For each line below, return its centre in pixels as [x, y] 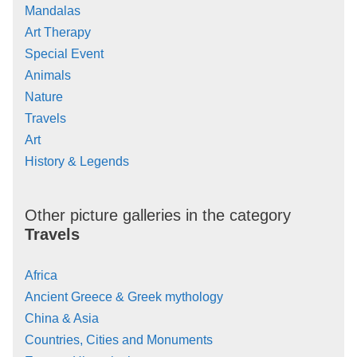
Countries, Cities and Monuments [119, 340]
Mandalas [53, 11]
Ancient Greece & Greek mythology [124, 297]
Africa [41, 276]
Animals [48, 76]
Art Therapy [58, 33]
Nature [44, 97]
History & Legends [77, 162]
